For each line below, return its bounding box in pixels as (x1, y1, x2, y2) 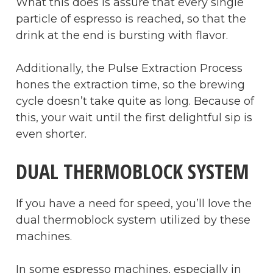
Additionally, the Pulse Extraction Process (16, 61, 243, 75)
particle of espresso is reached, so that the (16, 12, 246, 26)
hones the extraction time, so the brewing (16, 77, 245, 91)
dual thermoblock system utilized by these (16, 213, 250, 227)
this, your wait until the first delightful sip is (16, 110, 252, 124)
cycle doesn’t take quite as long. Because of (16, 94, 254, 108)
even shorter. (16, 127, 87, 141)
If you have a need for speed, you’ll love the (16, 196, 252, 210)
